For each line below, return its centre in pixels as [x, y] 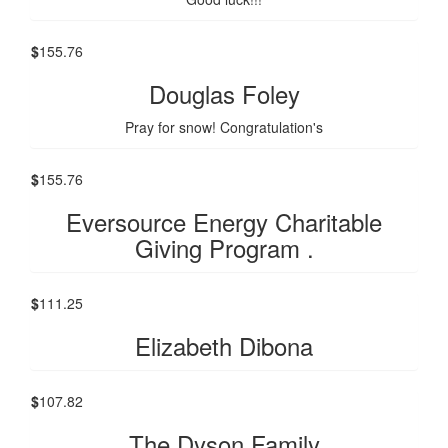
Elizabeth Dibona [224, 346]
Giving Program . [224, 248]
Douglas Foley [224, 94]
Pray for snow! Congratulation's [224, 127]
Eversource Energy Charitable [224, 222]
